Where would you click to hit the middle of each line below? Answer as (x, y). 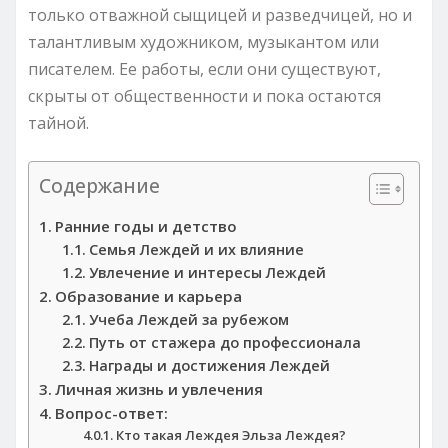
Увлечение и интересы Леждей (207, 272)
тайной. (58, 122)
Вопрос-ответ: (112, 412)
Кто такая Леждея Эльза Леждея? (231, 434)
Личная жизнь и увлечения (159, 388)
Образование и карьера (149, 295)
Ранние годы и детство (146, 225)
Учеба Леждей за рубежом (188, 319)
